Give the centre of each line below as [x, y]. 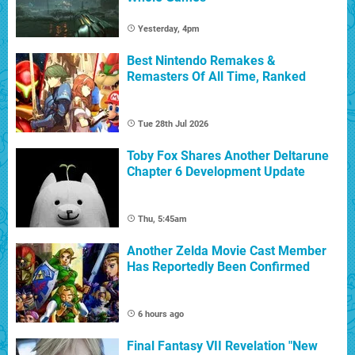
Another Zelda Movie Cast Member [227, 251]
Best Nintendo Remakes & [201, 61]
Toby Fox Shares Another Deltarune [228, 156]
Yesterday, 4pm [169, 29]
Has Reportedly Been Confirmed [218, 267]
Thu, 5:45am [162, 219]
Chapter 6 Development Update [216, 172]
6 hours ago [161, 315]
